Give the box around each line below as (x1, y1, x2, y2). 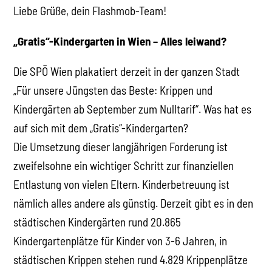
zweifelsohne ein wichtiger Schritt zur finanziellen (13, 158, 234, 172)
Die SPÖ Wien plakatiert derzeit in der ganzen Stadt (13, 64, 240, 78)
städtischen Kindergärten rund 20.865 (13, 214, 182, 229)
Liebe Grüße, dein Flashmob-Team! (13, 3, 167, 18)
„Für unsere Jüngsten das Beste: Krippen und (13, 83, 213, 97)
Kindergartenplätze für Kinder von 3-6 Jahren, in (13, 233, 228, 248)
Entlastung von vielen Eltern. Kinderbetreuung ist (13, 177, 230, 191)
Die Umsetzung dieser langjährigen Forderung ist (13, 139, 228, 154)
